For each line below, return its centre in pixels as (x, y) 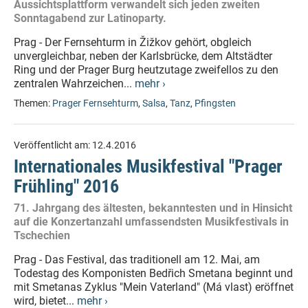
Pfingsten (215, 103)
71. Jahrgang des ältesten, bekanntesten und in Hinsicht (153, 208)
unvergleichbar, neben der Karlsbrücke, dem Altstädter (143, 56)
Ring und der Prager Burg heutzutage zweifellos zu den (146, 70)
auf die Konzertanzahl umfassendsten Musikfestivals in (151, 222)
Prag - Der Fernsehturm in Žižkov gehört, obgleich (133, 42)
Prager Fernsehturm (95, 103)
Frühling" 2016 (66, 186)
